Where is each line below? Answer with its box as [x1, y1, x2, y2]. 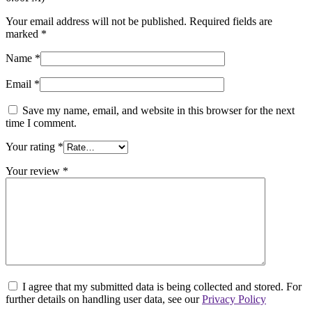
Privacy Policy [202, 292, 266, 305]
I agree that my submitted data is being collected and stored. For [22, 280, 302, 292]
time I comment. [6, 116, 77, 129]
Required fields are [189, 15, 272, 27]
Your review [6, 164, 63, 177]
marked [6, 27, 41, 40]
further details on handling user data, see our [6, 292, 202, 305]
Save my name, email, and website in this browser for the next [22, 104, 295, 116]
